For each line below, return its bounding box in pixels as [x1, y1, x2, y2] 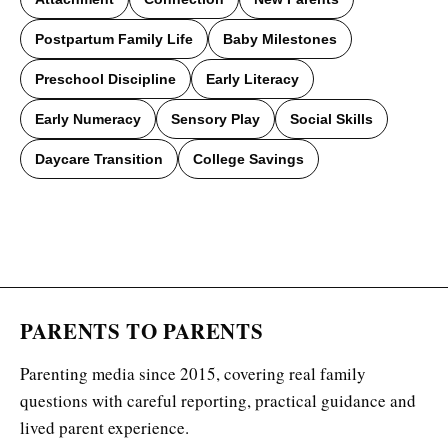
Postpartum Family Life [35, 30, 193, 47]
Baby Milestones [223, 30, 337, 47]
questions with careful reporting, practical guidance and [20, 388, 416, 412]
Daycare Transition [35, 150, 163, 167]
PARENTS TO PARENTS [20, 315, 264, 346]
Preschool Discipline [35, 70, 176, 87]
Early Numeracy [35, 110, 141, 127]
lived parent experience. [20, 415, 189, 439]
